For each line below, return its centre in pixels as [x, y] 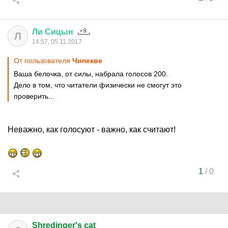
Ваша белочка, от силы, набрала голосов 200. [91, 74]
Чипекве [87, 61]
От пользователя [43, 61]
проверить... [34, 96]
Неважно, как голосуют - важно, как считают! [92, 130]
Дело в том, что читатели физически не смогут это [98, 85]
